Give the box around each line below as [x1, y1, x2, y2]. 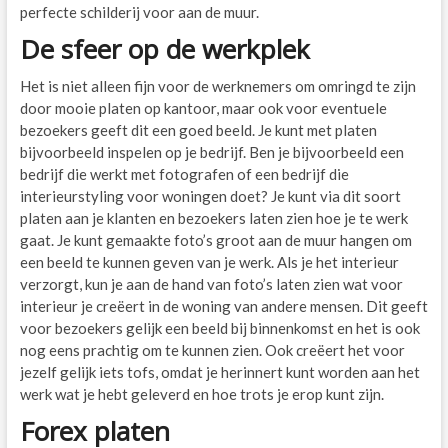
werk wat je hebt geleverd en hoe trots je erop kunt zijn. [19, 385, 387, 404]
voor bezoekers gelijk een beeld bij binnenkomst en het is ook [19, 319, 420, 338]
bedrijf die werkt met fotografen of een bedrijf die [19, 165, 349, 184]
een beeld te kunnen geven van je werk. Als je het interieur [19, 253, 399, 272]
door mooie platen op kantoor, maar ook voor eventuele [19, 99, 387, 118]
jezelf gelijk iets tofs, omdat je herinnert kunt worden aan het [19, 363, 420, 382]
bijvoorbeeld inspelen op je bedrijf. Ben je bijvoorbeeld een [19, 143, 404, 162]
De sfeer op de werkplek [19, 31, 310, 68]
